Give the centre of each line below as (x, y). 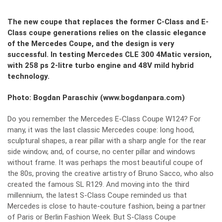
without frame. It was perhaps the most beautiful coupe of (105, 163)
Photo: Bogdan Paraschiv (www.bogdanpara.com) (96, 98)
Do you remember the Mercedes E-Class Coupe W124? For (104, 119)
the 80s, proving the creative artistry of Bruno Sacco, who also (111, 173)
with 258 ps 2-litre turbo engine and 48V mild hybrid (101, 65)
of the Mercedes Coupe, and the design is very (91, 44)
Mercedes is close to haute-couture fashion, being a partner (107, 206)
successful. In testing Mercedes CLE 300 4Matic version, (110, 55)
